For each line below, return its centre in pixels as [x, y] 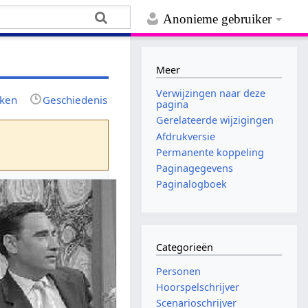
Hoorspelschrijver [198, 287]
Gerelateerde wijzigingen [215, 120]
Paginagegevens [195, 168]
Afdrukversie [186, 136]
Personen [179, 271]
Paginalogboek [192, 184]
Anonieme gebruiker [218, 19]
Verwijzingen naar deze [211, 93]
